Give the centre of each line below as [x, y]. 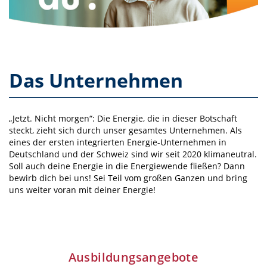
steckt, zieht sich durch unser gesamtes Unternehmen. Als [125, 131]
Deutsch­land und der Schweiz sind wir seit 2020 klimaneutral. [133, 154]
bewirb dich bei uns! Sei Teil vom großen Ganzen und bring [128, 178]
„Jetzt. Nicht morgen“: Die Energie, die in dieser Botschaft [123, 119]
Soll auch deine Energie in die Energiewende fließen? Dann [127, 166]
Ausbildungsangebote [133, 257]
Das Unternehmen [96, 80]
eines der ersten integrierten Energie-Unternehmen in [118, 142]
